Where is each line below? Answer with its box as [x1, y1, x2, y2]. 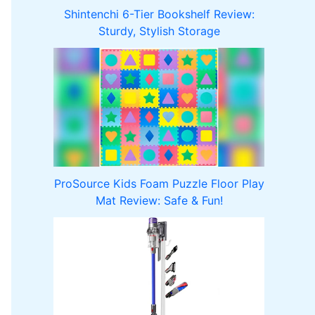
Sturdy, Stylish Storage [98, 23, 220, 38]
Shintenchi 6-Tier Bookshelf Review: [63, 6, 255, 21]
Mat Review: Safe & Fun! [95, 193, 223, 207]
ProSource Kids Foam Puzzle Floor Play [53, 176, 264, 191]
